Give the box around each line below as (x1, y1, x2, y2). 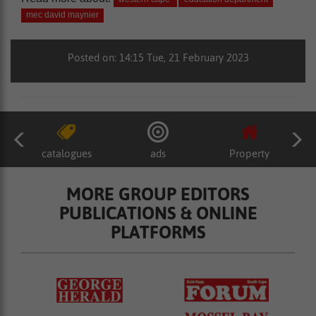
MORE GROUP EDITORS (66, 184, 250, 204)
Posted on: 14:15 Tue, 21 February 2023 (67, 51, 249, 63)
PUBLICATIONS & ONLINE (59, 203, 257, 223)
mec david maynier (26, 10, 99, 20)
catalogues (41, 147, 92, 159)
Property (229, 147, 270, 159)
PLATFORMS (110, 222, 206, 242)
